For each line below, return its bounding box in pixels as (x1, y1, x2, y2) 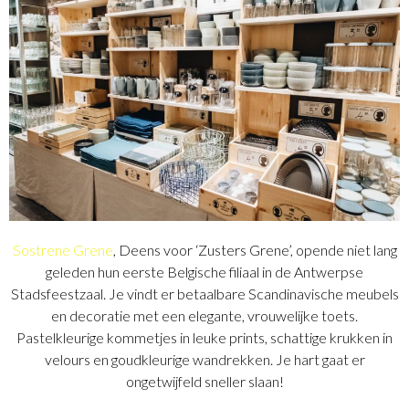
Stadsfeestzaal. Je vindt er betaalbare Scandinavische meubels (10, 285, 399, 303)
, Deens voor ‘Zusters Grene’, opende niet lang (112, 241, 397, 259)
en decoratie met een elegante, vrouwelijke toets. (51, 307, 358, 325)
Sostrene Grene (12, 241, 113, 259)
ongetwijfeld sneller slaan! (125, 372, 284, 391)
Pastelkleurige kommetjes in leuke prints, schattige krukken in (16, 329, 393, 347)
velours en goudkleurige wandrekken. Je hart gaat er (44, 351, 365, 369)
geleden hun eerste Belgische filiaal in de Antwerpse (46, 263, 363, 281)
